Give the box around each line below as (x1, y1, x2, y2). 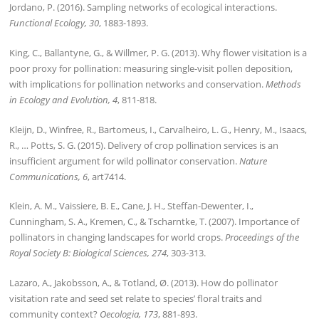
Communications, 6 (9, 169, 88, 183)
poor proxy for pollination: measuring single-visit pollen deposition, (9, 61, 293, 75)
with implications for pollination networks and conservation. (9, 77, 266, 90)
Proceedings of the (225, 231, 300, 244)
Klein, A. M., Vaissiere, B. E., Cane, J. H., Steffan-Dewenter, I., (9, 199, 254, 213)
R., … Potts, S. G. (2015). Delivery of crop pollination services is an (9, 138, 279, 152)
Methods (266, 77, 302, 90)
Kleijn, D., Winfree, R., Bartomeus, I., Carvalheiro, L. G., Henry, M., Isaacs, (9, 122, 308, 136)
